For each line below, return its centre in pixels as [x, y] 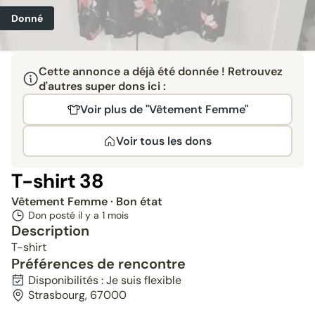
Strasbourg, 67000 [77, 295]
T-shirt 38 [57, 181]
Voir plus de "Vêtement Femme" [164, 109]
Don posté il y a [65, 215]
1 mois [115, 215]
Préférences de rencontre [98, 264]
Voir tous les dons [164, 141]
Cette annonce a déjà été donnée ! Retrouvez [160, 71]
